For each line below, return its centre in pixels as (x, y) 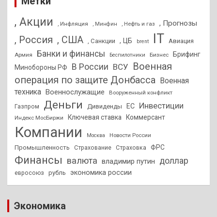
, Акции (34, 22)
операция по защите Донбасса (85, 80)
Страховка (131, 148)
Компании (48, 132)
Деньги (63, 105)
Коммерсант (146, 117)
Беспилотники (127, 55)
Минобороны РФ (41, 68)
